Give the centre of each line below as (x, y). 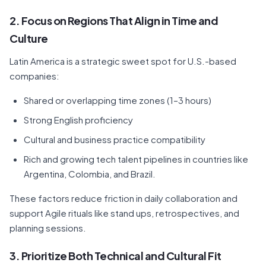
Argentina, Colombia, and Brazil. (90, 174)
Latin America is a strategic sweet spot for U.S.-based (123, 61)
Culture (29, 38)
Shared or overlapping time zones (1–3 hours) (118, 100)
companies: (34, 76)
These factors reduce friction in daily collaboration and (123, 198)
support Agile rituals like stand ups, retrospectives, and (124, 213)
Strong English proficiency (78, 120)
